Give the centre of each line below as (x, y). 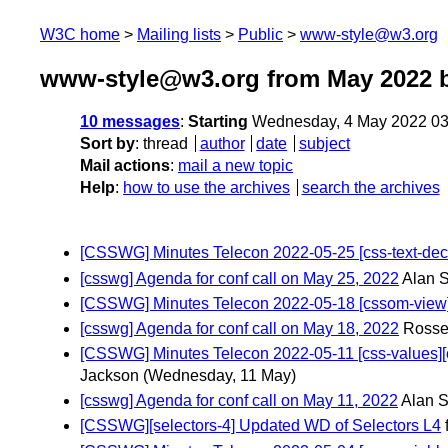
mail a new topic (235, 166)
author (222, 144)
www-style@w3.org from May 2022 (236, 79)
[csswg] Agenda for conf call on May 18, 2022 (239, 328)
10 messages (130, 122)
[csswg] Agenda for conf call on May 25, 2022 (239, 278)
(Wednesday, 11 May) (219, 376)
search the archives (370, 188)
